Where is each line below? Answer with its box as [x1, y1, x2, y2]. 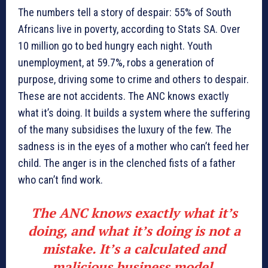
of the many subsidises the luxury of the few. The [18, 123, 232, 136]
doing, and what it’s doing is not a [28, 221, 240, 239]
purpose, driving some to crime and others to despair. [18, 72, 249, 86]
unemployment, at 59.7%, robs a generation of [18, 56, 214, 69]
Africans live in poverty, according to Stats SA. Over [18, 22, 240, 35]
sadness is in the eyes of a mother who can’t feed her [18, 139, 249, 153]
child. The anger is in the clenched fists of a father [18, 156, 236, 169]
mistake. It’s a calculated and [42, 239, 226, 257]
